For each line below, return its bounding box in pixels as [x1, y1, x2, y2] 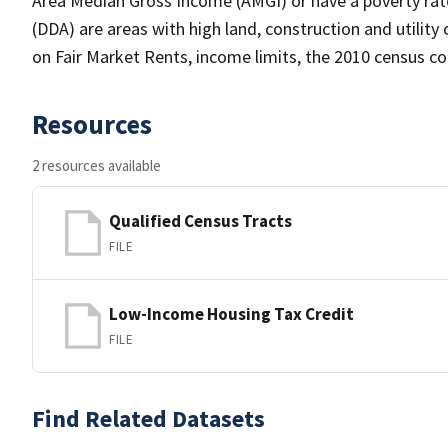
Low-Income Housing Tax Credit [109, 302, 354, 325]
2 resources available [32, 156, 161, 175]
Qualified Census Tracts [109, 209, 292, 232]
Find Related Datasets [32, 403, 265, 434]
